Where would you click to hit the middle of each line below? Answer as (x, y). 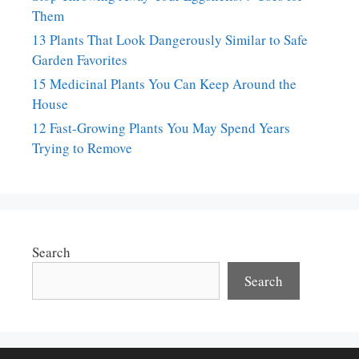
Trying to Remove (82, 147)
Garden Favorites (80, 59)
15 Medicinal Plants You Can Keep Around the (164, 83)
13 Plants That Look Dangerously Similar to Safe (170, 39)
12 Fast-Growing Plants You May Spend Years (161, 127)
